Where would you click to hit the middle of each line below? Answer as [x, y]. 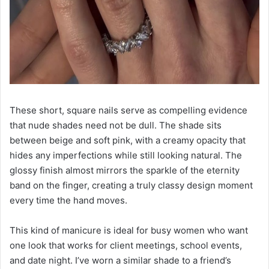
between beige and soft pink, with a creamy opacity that [128, 141]
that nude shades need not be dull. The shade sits [116, 125]
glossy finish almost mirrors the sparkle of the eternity [125, 171]
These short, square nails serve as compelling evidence [128, 110]
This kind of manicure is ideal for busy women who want [129, 231]
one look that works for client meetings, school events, [126, 246]
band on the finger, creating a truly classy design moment [131, 186]
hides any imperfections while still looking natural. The [126, 156]
